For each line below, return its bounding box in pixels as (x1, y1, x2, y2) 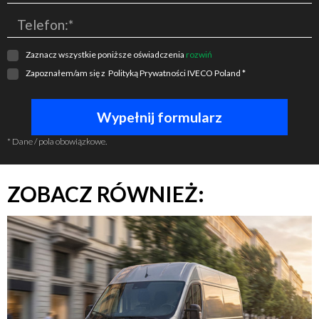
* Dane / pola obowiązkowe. (7, 136, 107, 147)
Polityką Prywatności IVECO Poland (108, 68, 242, 79)
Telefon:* (17, 16, 73, 33)
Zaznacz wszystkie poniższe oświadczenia (26, 49, 186, 61)
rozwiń (186, 49, 212, 61)
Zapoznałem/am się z (26, 68, 108, 79)
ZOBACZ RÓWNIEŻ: (7, 181, 204, 207)
